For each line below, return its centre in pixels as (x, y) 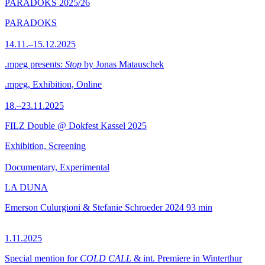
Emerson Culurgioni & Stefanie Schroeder (84, 207)
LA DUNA (26, 187)
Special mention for (42, 258)
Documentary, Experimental (57, 167)
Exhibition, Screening (45, 146)
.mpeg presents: (35, 64)
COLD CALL (106, 258)
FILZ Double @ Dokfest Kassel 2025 (76, 126)
